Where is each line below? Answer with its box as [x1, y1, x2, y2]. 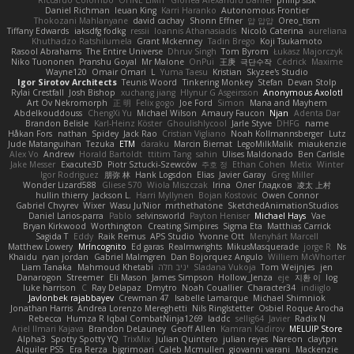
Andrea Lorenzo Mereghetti [77, 302, 187, 314]
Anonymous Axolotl [262, 86, 343, 98]
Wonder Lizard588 [23, 179, 97, 190]
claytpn [307, 333, 337, 345]
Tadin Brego [207, 35, 255, 47]
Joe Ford [179, 96, 213, 108]
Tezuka [86, 137, 115, 149]
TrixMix [123, 333, 151, 345]
